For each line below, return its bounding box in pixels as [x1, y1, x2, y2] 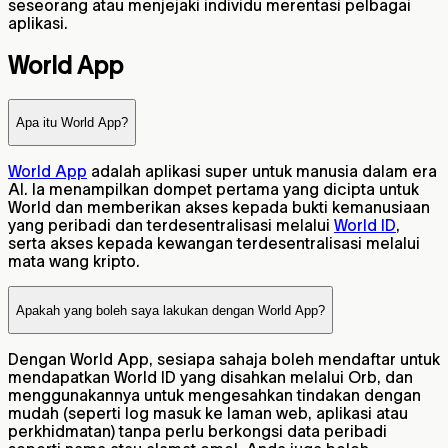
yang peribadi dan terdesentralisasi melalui [8, 216, 334, 235]
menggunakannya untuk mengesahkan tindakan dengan [8, 386, 421, 405]
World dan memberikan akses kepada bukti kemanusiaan [8, 198, 430, 217]
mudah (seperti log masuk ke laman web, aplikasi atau [8, 404, 408, 423]
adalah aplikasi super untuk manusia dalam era [87, 162, 437, 181]
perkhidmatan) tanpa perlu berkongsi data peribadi [8, 422, 387, 441]
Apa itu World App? [16, 115, 128, 131]
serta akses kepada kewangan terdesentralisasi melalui [8, 234, 420, 253]
